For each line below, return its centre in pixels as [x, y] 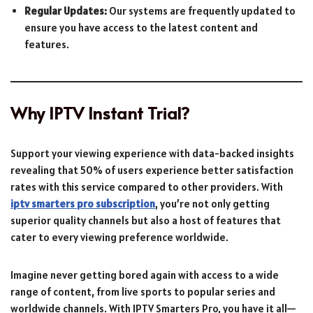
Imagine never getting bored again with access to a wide [145, 275]
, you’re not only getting [212, 203]
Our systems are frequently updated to [201, 10]
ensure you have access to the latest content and [141, 27]
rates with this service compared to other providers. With [147, 187]
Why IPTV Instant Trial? [100, 112]
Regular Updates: [66, 10]
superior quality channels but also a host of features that [146, 220]
